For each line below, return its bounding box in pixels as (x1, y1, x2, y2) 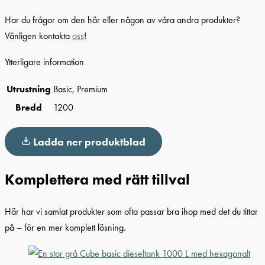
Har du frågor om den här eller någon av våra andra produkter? (5, 14, 240, 27)
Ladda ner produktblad (33, 134, 146, 148)
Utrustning (7, 83, 51, 96)
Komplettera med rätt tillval (5, 170, 190, 189)
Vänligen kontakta (5, 30, 72, 43)
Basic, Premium (53, 83, 108, 96)
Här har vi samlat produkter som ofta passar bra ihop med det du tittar (5, 205, 258, 218)
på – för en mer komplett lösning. (5, 221, 126, 234)
